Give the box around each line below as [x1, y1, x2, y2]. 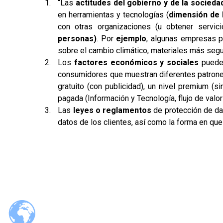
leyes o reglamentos [73, 105, 152, 115]
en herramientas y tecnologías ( [58, 9, 169, 19]
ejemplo [116, 33, 147, 43]
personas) [58, 33, 97, 43]
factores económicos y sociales [74, 57, 199, 67]
